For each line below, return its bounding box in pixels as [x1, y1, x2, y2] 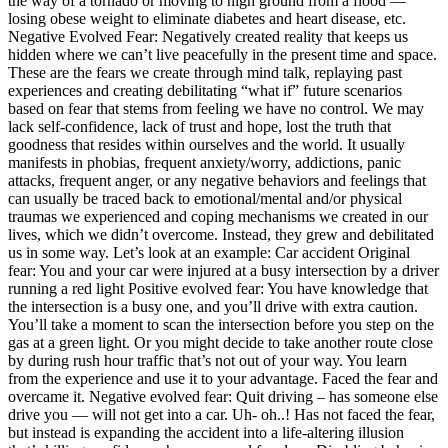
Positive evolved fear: [128, 279, 264, 297]
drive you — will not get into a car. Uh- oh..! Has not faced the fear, [8, 405, 435, 423]
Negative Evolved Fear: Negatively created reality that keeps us [8, 27, 408, 45]
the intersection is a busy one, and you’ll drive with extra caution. [8, 297, 418, 315]
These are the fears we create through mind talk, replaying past [8, 63, 402, 81]
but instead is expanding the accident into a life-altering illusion [8, 423, 404, 441]
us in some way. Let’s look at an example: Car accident [8, 243, 358, 261]
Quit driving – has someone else [232, 387, 438, 405]
